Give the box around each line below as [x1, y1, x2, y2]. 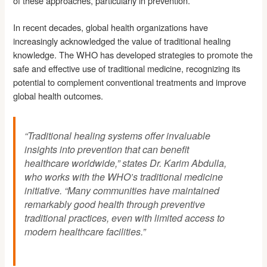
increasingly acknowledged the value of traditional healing [13, 34, 231, 47]
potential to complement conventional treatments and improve [13, 75, 247, 88]
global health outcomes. [13, 89, 104, 102]
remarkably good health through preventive [24, 197, 206, 211]
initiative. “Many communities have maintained [24, 183, 220, 197]
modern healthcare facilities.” [24, 224, 146, 238]
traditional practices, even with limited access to [24, 210, 225, 225]
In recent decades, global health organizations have [13, 20, 209, 33]
